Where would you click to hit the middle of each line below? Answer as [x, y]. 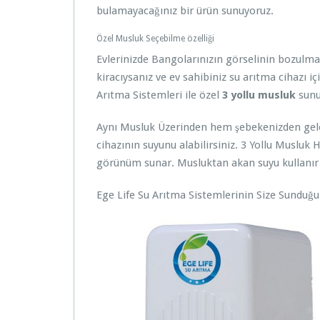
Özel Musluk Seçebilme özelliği [155, 39]
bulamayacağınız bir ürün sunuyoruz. [185, 11]
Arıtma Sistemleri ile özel [159, 95]
